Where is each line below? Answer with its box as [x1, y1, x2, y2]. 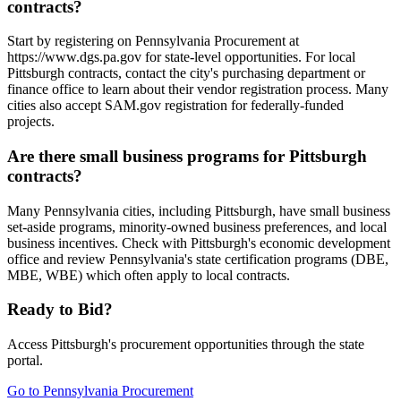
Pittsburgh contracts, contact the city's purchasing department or [7, 65, 365, 81]
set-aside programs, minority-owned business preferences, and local [7, 218, 387, 235]
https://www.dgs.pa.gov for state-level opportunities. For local [7, 49, 355, 65]
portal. [7, 353, 43, 369]
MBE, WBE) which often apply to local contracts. [7, 267, 290, 283]
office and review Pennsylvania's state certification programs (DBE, [7, 251, 388, 267]
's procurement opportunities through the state [108, 337, 364, 353]
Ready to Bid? [7, 300, 113, 320]
